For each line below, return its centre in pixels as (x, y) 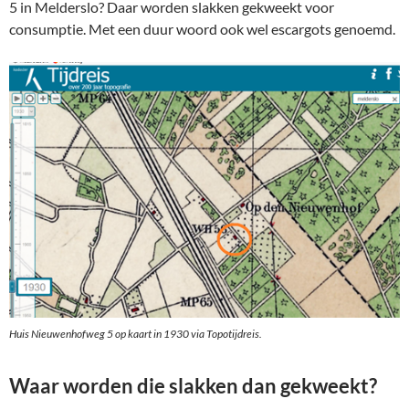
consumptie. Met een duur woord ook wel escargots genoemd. (202, 29)
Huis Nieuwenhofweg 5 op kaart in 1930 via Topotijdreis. (136, 333)
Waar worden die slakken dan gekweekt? (193, 385)
